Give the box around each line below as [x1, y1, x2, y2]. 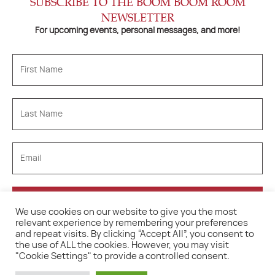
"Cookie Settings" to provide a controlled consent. [15, 252, 230, 261]
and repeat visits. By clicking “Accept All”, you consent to [15, 230, 254, 239]
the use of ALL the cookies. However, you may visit [15, 241, 229, 250]
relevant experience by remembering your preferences [15, 219, 248, 228]
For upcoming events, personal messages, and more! [35, 26, 240, 36]
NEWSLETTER [101, 9, 174, 25]
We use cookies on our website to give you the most [15, 207, 237, 217]
